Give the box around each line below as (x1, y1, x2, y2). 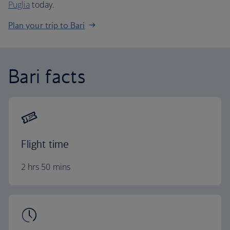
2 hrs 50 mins (21, 161, 70, 172)
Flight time (21, 138, 69, 150)
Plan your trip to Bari (8, 20, 85, 30)
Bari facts (8, 64, 86, 88)
